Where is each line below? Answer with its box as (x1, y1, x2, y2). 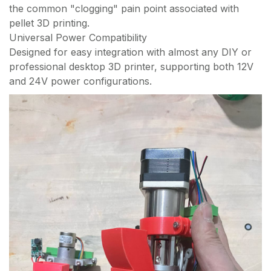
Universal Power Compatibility (9, 31, 147, 44)
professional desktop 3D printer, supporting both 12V (9, 60, 253, 73)
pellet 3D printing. (9, 16, 90, 29)
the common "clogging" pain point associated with (9, 2, 239, 15)
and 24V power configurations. (9, 74, 152, 87)
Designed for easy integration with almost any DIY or (9, 45, 252, 58)
